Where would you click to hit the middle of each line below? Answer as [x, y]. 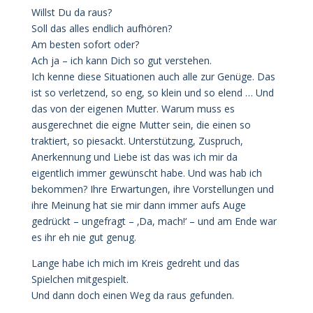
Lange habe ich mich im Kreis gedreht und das [135, 263]
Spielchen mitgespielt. [80, 279]
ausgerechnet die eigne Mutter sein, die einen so [141, 125]
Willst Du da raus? [71, 12]
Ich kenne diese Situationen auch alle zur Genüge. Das [153, 77]
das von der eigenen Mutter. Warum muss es [133, 109]
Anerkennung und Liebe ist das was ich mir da [134, 157]
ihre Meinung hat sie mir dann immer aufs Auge [138, 205]
